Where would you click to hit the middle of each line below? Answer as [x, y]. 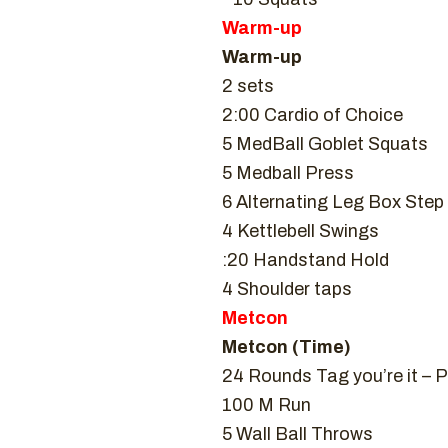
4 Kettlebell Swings [300, 231]
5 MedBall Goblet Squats [325, 144]
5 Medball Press [288, 173]
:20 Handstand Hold [305, 260]
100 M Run [266, 405]
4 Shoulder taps [287, 289]
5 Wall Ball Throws [297, 434]
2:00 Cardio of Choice [312, 115]
